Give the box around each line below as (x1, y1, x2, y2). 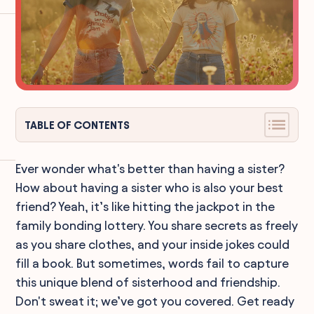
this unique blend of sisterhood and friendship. (15, 275, 281, 289)
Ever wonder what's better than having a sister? (15, 162, 285, 175)
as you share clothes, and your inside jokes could (15, 238, 290, 251)
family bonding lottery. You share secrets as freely (15, 219, 299, 232)
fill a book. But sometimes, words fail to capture (15, 257, 289, 270)
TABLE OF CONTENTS (25, 118, 130, 131)
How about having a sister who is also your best (15, 181, 284, 194)
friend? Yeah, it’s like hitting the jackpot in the (15, 200, 275, 213)
